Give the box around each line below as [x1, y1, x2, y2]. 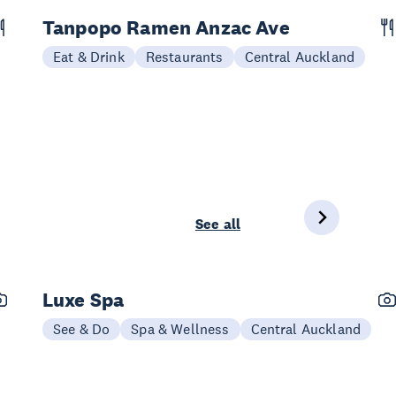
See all [194, 215, 240, 233]
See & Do [53, 320, 110, 338]
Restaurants [145, 48, 224, 65]
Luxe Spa [42, 287, 125, 312]
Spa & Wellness [131, 320, 230, 338]
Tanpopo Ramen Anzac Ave [42, 15, 290, 40]
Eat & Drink [53, 48, 125, 65]
